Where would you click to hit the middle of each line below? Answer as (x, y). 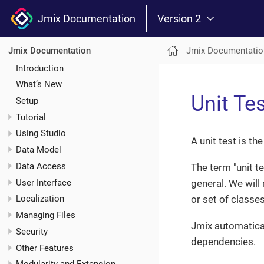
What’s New (39, 85)
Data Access (41, 166)
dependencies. (223, 242)
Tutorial (31, 117)
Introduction (40, 68)
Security (32, 231)
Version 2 (179, 18)
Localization (40, 199)
